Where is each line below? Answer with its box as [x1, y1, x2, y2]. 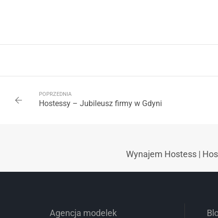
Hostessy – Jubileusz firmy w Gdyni [39, 99, 162, 109]
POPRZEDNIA [39, 91, 72, 98]
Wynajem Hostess [126, 149, 197, 160]
